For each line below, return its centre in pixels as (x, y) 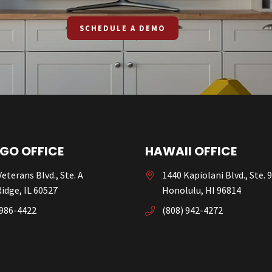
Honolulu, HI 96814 (202, 190)
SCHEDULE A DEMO (123, 28)
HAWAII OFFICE (191, 151)
